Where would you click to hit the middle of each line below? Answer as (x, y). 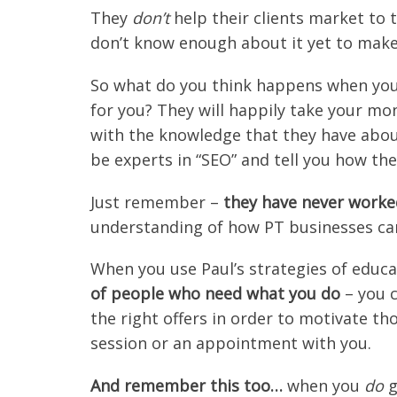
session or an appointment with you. (231, 343)
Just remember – (155, 202)
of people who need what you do (215, 294)
